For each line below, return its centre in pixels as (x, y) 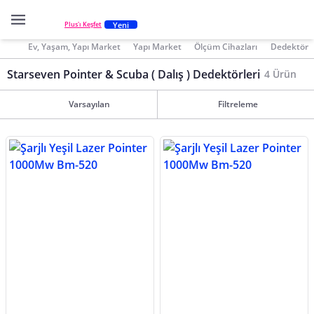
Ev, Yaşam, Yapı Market (74, 46)
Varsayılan (89, 104)
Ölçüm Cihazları (226, 46)
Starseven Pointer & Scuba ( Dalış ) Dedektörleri (134, 74)
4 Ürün (280, 74)
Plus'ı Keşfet (83, 25)
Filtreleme (238, 104)
